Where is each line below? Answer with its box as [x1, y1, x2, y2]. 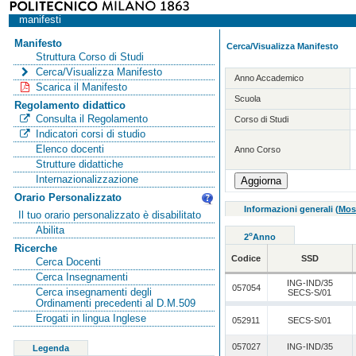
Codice [231, 253, 261, 264]
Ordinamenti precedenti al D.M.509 [35, 297, 195, 309]
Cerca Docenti [35, 256, 101, 268]
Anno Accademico [234, 72, 304, 83]
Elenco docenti [35, 143, 104, 155]
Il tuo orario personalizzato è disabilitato [18, 209, 202, 221]
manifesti [18, 14, 61, 25]
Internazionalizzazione [35, 173, 138, 185]
